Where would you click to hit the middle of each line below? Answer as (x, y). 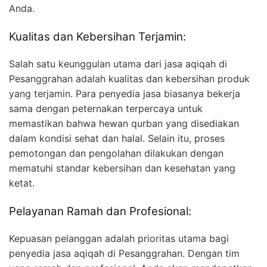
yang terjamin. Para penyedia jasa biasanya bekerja (125, 94)
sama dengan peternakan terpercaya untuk (106, 109)
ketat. (22, 183)
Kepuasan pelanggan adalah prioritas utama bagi (119, 238)
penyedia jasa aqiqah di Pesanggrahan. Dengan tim (124, 253)
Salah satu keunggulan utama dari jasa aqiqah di (118, 64)
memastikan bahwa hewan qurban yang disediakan (124, 124)
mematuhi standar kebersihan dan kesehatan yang (122, 168)
